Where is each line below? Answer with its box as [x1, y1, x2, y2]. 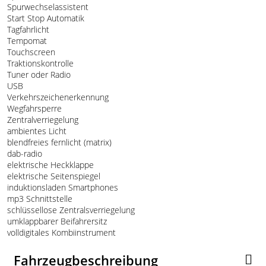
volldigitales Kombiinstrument [5, 226, 116, 238]
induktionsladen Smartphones [5, 181, 118, 193]
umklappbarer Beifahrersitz [5, 215, 107, 227]
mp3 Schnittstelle [5, 192, 72, 204]
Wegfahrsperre [5, 102, 62, 114]
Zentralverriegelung [5, 113, 78, 125]
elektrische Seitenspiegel [5, 170, 100, 182]
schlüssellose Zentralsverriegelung [5, 204, 135, 216]
